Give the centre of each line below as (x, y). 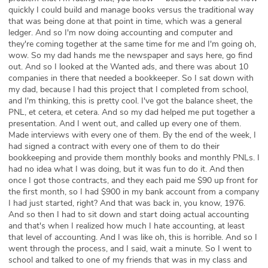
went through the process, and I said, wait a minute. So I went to (130, 249)
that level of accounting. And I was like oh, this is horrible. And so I (133, 237)
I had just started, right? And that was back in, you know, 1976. (127, 203)
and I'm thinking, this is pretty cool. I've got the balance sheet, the (130, 101)
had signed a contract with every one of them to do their (114, 147)
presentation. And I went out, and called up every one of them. (125, 124)
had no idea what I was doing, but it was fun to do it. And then (126, 169)
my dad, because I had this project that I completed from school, (128, 90)
